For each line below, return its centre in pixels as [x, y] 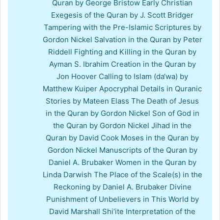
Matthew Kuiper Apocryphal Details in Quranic [122, 88]
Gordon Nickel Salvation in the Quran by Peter [122, 39]
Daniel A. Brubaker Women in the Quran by [122, 162]
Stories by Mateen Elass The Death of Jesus [122, 101]
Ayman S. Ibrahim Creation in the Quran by [122, 64]
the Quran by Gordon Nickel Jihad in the [122, 125]
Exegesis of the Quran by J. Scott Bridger [122, 15]
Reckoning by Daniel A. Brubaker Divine [122, 187]
